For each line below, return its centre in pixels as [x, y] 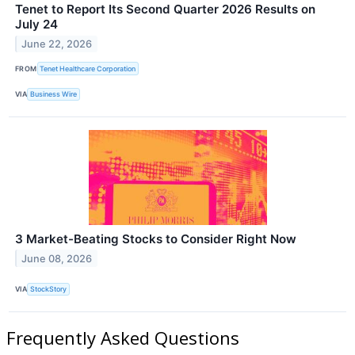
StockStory [49, 289]
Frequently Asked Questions [123, 337]
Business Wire [54, 94]
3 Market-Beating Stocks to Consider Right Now [156, 239]
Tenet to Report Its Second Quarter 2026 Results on [165, 10]
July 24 [36, 25]
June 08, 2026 [57, 258]
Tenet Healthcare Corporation [88, 68]
